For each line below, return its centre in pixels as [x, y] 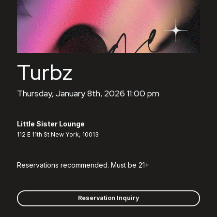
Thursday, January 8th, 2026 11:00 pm [88, 93]
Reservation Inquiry [108, 198]
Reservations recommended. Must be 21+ [83, 165]
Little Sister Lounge [51, 124]
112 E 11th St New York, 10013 [58, 134]
